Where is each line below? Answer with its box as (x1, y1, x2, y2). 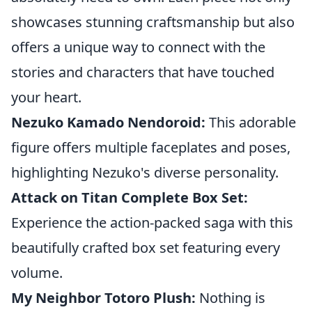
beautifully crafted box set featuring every (11, 237, 280, 257)
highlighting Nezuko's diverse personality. (11, 162, 279, 182)
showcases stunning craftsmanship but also (11, 12, 295, 31)
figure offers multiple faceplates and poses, (11, 137, 290, 157)
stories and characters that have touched (11, 62, 274, 81)
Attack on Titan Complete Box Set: (11, 187, 248, 207)
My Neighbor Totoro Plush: (11, 288, 196, 307)
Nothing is (196, 288, 265, 307)
